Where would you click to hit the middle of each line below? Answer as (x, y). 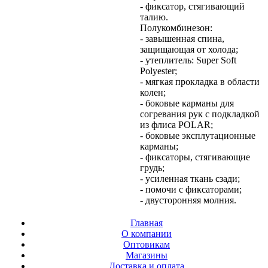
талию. (154, 17)
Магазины (147, 255)
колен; (153, 92)
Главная (147, 223)
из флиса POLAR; (176, 124)
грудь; (152, 167)
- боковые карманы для (187, 103)
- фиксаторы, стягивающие (195, 157)
